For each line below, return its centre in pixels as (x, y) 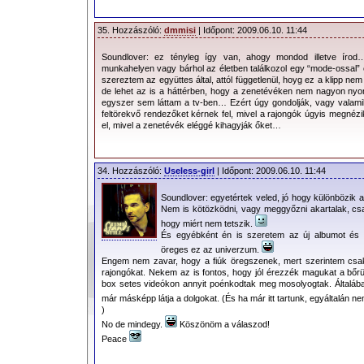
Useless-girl (189, 171)
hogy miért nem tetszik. (208, 223)
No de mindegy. (133, 324)
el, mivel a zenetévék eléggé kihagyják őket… (191, 125)
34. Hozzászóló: (131, 171)
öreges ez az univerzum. (211, 249)
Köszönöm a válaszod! (223, 324)
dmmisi (180, 30)
